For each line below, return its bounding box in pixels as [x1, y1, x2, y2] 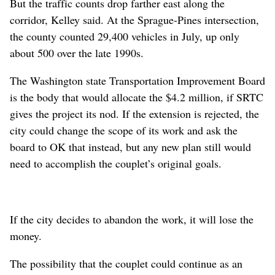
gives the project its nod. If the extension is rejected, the [10, 106, 259, 121]
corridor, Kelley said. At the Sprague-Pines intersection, [10, 12, 259, 27]
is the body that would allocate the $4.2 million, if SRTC [10, 89, 263, 104]
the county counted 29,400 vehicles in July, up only [10, 28, 239, 44]
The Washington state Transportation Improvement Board [10, 72, 265, 88]
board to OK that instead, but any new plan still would [10, 139, 251, 154]
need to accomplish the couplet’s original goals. [10, 155, 222, 171]
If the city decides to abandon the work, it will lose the [10, 211, 254, 227]
